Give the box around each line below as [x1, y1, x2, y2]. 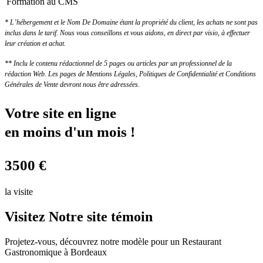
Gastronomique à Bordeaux [5, 247, 107, 257]
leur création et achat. [5, 39, 66, 48]
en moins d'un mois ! [5, 124, 135, 140]
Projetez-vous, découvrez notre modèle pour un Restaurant [5, 236, 221, 247]
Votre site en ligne [5, 105, 116, 122]
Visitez [5, 208, 45, 224]
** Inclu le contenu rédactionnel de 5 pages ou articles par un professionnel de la [5, 59, 232, 68]
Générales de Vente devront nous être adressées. [5, 80, 140, 89]
